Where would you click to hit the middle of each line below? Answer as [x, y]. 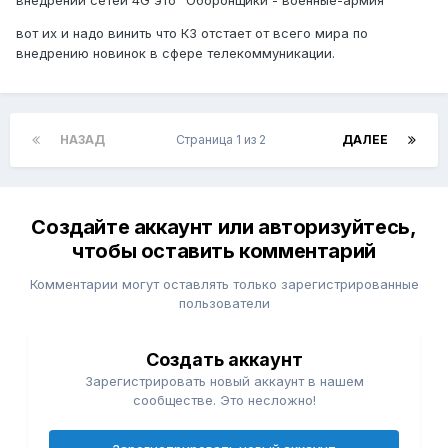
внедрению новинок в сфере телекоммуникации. [175, 53]
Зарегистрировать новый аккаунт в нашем [224, 381]
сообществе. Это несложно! [224, 400]
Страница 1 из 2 [223, 140]
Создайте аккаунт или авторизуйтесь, [224, 227]
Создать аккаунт [224, 360]
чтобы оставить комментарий [224, 251]
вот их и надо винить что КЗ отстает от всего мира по [192, 33]
